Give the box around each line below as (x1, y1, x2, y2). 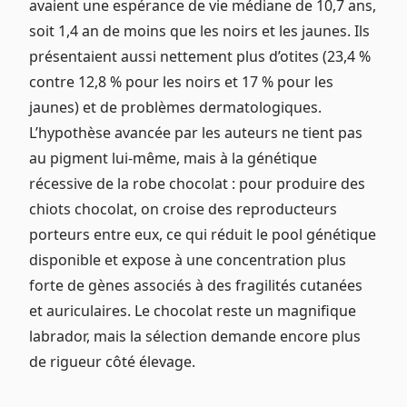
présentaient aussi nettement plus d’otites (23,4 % (29, 45, 371, 66)
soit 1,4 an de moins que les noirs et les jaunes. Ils (29, 20, 370, 41)
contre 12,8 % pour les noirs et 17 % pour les (29, 71, 333, 92)
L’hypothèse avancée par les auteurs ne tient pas (29, 122, 362, 143)
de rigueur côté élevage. (29, 351, 195, 372)
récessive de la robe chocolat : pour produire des (29, 173, 365, 194)
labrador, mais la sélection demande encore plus (29, 325, 361, 346)
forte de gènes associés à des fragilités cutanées (29, 274, 362, 295)
